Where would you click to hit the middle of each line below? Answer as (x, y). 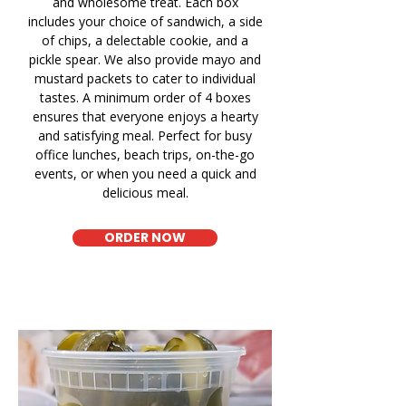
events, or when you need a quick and (145, 174)
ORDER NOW (145, 237)
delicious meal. (145, 193)
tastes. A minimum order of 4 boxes (145, 97)
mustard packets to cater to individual (145, 78)
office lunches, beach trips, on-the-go (145, 155)
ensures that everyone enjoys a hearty (145, 116)
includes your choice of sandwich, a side (145, 21)
